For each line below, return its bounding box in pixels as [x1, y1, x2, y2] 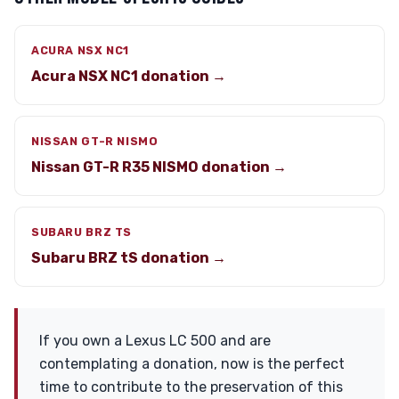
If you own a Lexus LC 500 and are [39, 332, 271, 349]
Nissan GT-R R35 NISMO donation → [31, 159, 287, 175]
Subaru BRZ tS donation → [31, 249, 226, 266]
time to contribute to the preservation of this [39, 379, 343, 395]
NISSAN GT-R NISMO [31, 134, 159, 148]
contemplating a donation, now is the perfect [39, 355, 345, 372]
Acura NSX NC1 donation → [31, 68, 226, 85]
